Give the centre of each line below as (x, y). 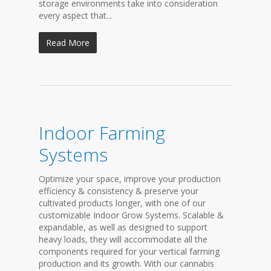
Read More (68, 43)
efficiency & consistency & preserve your (119, 191)
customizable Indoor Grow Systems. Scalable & (131, 215)
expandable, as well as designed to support (123, 227)
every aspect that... (75, 15)
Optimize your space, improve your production (130, 179)
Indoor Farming (102, 133)
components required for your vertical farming (129, 251)
